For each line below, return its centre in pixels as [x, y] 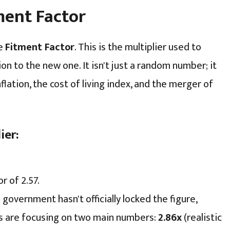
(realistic [202, 217]
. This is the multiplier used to [138, 47]
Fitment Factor [40, 47]
